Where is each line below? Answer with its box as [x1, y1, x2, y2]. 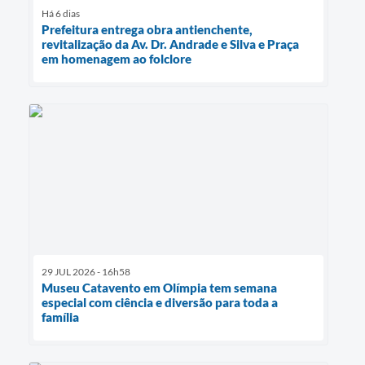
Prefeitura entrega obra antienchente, [42, 22, 253, 37]
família [42, 309, 79, 324]
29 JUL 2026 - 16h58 [42, 265, 130, 278]
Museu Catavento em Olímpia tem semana [42, 279, 277, 295]
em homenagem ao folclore [42, 51, 191, 67]
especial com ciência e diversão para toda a [42, 294, 278, 310]
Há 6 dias [42, 7, 80, 20]
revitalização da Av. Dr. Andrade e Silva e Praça [42, 37, 299, 52]
